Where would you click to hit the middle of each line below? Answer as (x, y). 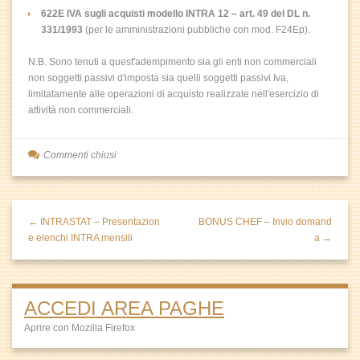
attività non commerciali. (81, 110)
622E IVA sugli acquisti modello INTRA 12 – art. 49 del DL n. (176, 14)
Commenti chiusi (80, 155)
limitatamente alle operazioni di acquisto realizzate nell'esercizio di (174, 94)
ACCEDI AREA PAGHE (124, 308)
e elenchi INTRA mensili (80, 238)
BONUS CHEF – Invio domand (265, 222)
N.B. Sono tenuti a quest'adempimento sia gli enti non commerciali (172, 62)
